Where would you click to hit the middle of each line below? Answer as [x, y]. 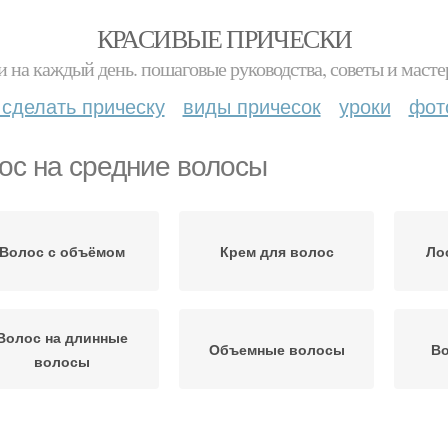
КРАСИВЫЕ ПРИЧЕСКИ [224, 38]
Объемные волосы [276, 349]
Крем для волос [276, 251]
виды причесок [251, 105]
